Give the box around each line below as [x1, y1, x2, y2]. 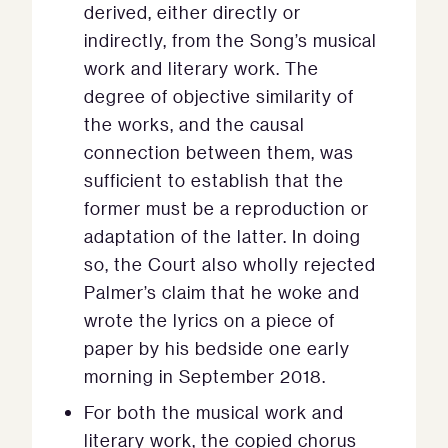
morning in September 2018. [84, 365, 326, 388]
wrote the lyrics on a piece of [84, 309, 335, 332]
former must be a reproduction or [84, 197, 369, 220]
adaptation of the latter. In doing [84, 225, 361, 248]
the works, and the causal [84, 113, 305, 136]
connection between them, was [84, 141, 354, 164]
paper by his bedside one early [84, 337, 350, 360]
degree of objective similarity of [84, 85, 354, 108]
